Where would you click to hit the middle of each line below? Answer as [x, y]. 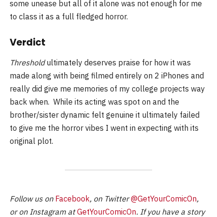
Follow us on [32, 198]
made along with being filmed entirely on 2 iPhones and [107, 76]
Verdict [28, 42]
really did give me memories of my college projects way [107, 89]
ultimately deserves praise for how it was [118, 63]
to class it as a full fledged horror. [70, 16]
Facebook [72, 198]
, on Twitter [110, 198]
